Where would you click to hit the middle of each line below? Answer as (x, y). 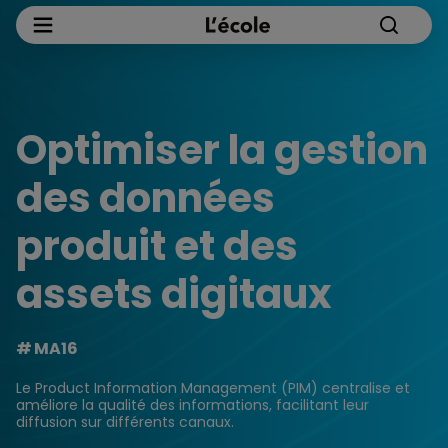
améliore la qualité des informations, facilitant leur (192, 405)
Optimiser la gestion (222, 150)
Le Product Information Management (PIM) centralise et (213, 388)
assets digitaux (174, 294)
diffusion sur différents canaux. (125, 422)
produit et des (157, 246)
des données (145, 198)
